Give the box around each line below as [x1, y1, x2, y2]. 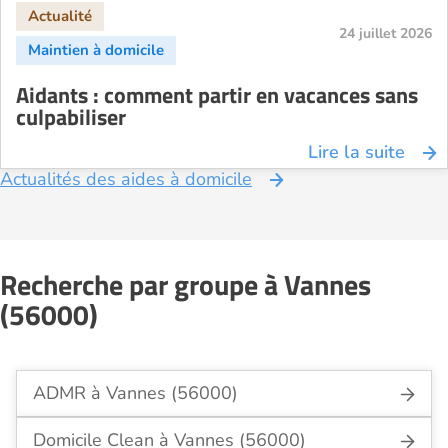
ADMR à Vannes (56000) [33, 381, 238, 405]
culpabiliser [16, 100, 126, 134]
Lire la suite [308, 140, 405, 164]
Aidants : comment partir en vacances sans [16, 78, 418, 112]
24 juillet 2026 [339, 24, 432, 43]
